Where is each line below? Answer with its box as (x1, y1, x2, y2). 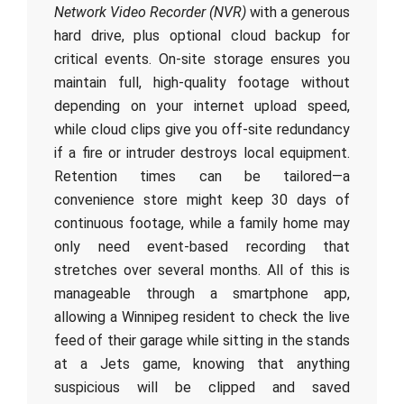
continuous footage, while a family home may (54, 215, 350, 232)
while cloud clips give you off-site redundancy (54, 121, 350, 138)
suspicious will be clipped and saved (54, 379, 350, 396)
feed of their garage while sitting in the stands (54, 332, 350, 349)
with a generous (246, 4, 350, 21)
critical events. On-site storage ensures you (54, 50, 350, 68)
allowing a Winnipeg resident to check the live (54, 308, 350, 326)
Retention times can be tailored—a (54, 168, 350, 185)
